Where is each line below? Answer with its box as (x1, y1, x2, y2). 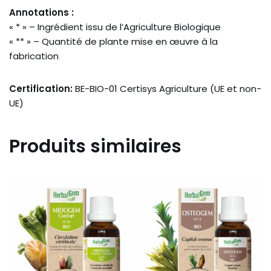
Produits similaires (9, 133, 181, 159)
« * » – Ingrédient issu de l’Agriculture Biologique (9, 20, 221, 33)
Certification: (9, 82, 73, 95)
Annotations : (9, 5, 74, 19)
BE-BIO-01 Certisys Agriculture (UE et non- (73, 82, 261, 95)
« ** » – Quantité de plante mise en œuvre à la (9, 34, 218, 48)
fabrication (9, 49, 59, 62)
